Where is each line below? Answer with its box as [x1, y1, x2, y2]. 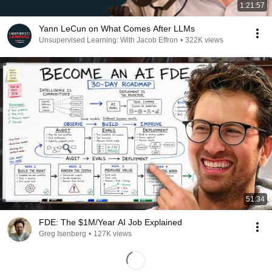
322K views [185, 36, 223, 44]
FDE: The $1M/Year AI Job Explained [39, 217, 182, 227]
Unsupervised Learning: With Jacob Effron [39, 36, 178, 44]
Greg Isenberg [39, 229, 86, 238]
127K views [93, 229, 132, 238]
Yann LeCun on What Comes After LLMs [39, 24, 195, 33]
